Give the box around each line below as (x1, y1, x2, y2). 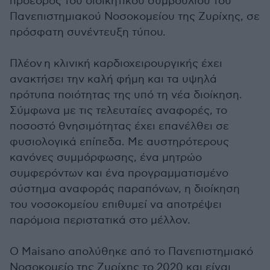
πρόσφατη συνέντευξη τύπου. (10, 25, 166, 39)
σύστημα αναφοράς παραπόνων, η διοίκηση (10, 182, 240, 195)
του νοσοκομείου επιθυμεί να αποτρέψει (10, 198, 222, 211)
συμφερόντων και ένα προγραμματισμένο (10, 166, 228, 180)
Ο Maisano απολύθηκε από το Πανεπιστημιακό (10, 245, 253, 258)
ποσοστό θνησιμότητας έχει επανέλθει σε (10, 119, 229, 133)
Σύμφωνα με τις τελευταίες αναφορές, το (10, 104, 227, 117)
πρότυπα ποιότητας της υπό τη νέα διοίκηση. (10, 88, 242, 101)
